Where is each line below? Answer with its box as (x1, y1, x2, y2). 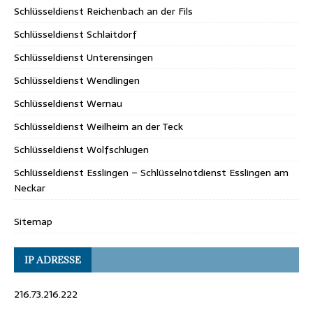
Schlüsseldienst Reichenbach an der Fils (14, 3, 193, 19)
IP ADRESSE (24, 253, 81, 266)
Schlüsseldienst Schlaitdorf (14, 26, 137, 42)
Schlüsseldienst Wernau (14, 95, 122, 111)
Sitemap (14, 213, 52, 229)
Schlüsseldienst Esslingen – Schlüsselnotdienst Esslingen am (14, 164, 289, 180)
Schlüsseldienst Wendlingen (14, 72, 140, 88)
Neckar (14, 180, 45, 196)
